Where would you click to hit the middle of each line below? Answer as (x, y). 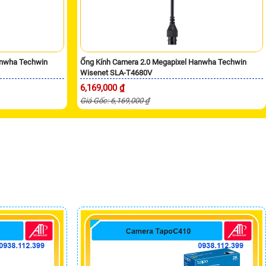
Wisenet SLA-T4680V (116, 72)
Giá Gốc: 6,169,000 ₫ (115, 100)
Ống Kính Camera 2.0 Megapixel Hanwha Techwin (164, 62)
